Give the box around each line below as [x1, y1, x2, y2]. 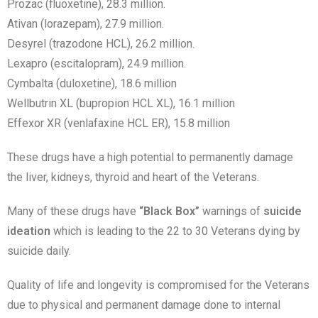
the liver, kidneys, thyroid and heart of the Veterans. [7, 170, 259, 184]
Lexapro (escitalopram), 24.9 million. [7, 57, 186, 70]
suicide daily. [7, 244, 71, 258]
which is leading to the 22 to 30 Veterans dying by [50, 224, 300, 238]
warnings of [199, 204, 263, 218]
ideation [7, 224, 50, 238]
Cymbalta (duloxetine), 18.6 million [7, 77, 177, 90]
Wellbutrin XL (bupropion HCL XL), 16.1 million [7, 97, 235, 110]
